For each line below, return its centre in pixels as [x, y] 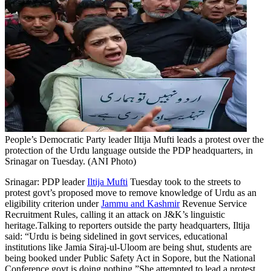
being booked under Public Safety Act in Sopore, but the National [130, 258]
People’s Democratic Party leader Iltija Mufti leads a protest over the [134, 139]
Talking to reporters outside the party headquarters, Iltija [144, 225]
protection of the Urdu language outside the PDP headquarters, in [129, 150]
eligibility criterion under [53, 203]
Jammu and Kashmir [140, 203]
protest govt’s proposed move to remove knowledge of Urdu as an [131, 192]
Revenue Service [213, 203]
